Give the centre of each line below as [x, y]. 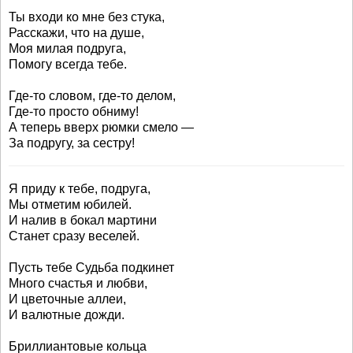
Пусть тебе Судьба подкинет [91, 268]
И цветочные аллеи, [67, 299]
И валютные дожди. [67, 315]
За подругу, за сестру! [72, 143]
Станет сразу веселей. [74, 236]
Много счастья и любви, [78, 283]
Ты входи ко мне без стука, [87, 17]
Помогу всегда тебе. [68, 64]
